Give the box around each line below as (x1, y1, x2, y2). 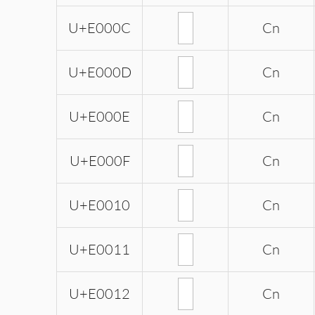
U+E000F (69, 152, 130, 170)
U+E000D (67, 63, 131, 82)
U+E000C (68, 19, 131, 37)
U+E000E (69, 108, 130, 126)
